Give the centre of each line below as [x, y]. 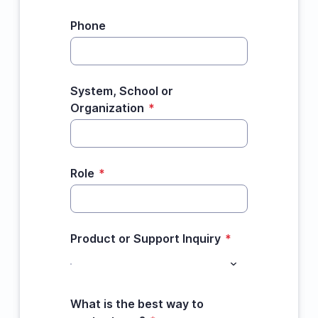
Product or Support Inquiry [145, 238]
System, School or [121, 91]
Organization [107, 108]
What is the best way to [137, 304]
